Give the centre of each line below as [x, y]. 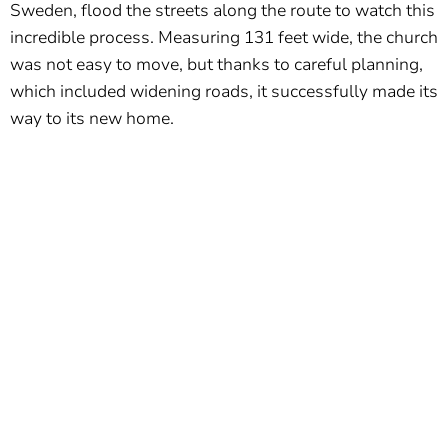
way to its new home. [92, 119]
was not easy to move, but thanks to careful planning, [216, 65]
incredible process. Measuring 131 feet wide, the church [224, 38]
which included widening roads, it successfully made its [224, 92]
